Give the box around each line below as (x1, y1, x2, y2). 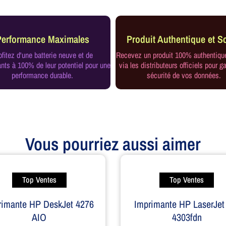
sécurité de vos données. (146, 70, 221, 81)
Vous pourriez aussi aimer (25, 132, 201, 156)
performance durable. (12, 70, 73, 81)
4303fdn (172, 210, 202, 224)
